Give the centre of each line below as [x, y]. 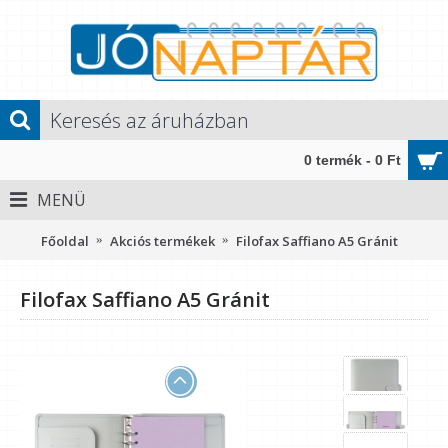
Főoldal [65, 240]
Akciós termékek [162, 240]
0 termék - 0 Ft [352, 160]
